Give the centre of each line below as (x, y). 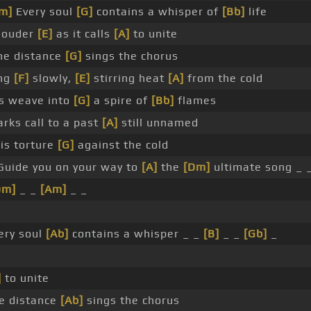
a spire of (120, 101)
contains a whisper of (157, 12)
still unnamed (158, 123)
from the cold (223, 78)
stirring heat (129, 78)
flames (195, 101)
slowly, (52, 78)
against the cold (121, 145)
